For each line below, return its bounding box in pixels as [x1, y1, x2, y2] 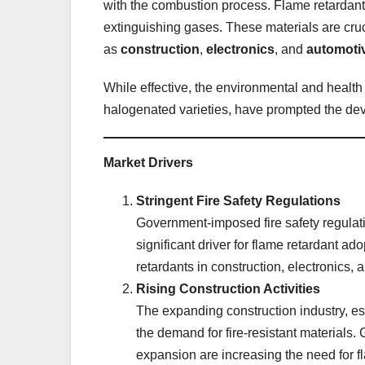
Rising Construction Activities [136, 281, 320, 296]
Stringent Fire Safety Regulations [136, 193, 341, 208]
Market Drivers [103, 155, 193, 169]
